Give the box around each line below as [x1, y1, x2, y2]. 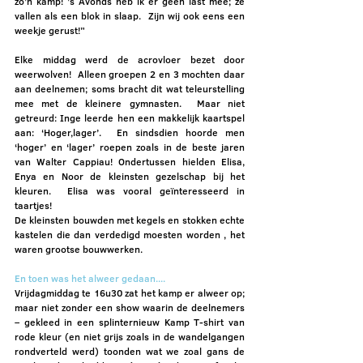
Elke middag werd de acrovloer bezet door [15, 52, 245, 66]
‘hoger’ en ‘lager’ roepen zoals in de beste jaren [15, 139, 245, 154]
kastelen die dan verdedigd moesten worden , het [15, 227, 245, 241]
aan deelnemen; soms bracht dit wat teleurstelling [15, 81, 245, 96]
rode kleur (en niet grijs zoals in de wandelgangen [15, 329, 245, 344]
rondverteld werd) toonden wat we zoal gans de [15, 344, 245, 358]
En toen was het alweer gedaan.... [15, 271, 165, 285]
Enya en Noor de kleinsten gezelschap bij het [15, 169, 245, 183]
